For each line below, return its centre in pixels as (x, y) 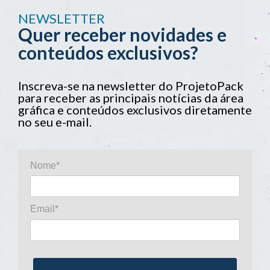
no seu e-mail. (55, 121)
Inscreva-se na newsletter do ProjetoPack (131, 85)
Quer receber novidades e (122, 34)
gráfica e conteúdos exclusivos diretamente (135, 109)
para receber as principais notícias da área (131, 97)
